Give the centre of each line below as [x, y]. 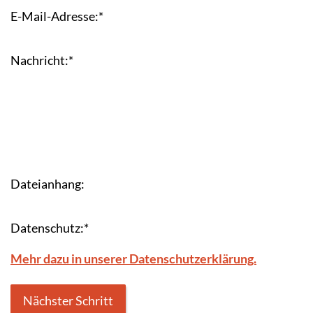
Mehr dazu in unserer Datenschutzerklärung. [133, 258]
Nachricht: [39, 60]
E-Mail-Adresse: [54, 16]
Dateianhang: [48, 183]
